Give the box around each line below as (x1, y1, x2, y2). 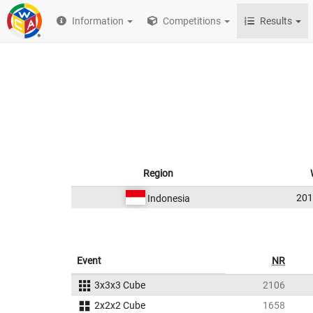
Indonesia (145, 193, 190, 204)
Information (72, 15, 124, 27)
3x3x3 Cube (94, 279, 145, 291)
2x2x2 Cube (94, 300, 145, 311)
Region (143, 168, 173, 179)
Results (260, 15, 293, 27)
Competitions (161, 15, 221, 27)
